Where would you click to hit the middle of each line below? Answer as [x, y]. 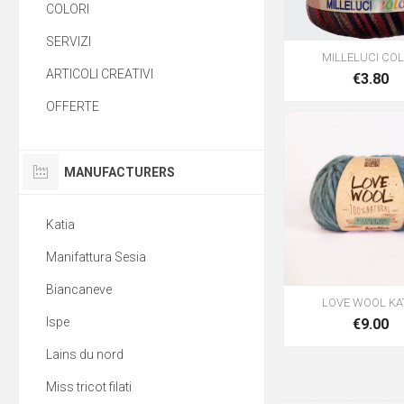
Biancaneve [79, 289]
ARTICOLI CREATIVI [100, 74]
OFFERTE [73, 106]
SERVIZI [69, 41]
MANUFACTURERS [119, 172]
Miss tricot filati [89, 387]
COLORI [68, 9]
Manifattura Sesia [96, 257]
